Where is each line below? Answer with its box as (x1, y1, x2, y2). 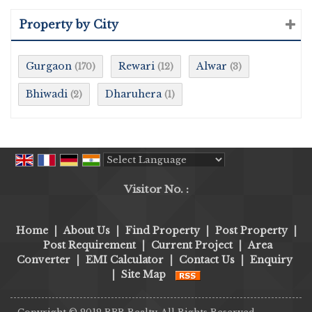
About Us (63, 224, 110, 237)
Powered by (103, 169, 167, 181)
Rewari (118, 60, 155, 72)
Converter (16, 253, 70, 267)
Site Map (120, 268, 166, 281)
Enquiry (249, 253, 292, 267)
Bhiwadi (26, 88, 68, 100)
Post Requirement (43, 239, 136, 252)
